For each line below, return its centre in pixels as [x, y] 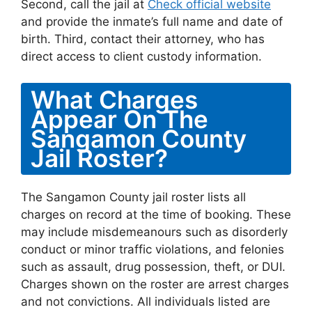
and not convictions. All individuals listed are [146, 302]
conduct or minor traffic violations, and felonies [153, 249]
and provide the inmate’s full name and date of [152, 21]
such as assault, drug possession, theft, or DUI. [153, 267]
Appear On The [119, 119]
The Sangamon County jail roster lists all [133, 197]
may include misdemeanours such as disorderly [154, 232]
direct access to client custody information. [141, 56]
